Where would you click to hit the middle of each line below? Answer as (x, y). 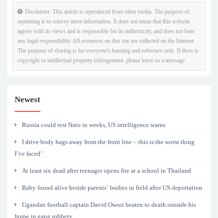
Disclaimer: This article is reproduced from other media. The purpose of (107, 12)
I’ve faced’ (28, 154)
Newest (27, 100)
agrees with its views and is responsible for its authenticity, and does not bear (106, 31)
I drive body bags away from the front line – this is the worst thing (108, 142)
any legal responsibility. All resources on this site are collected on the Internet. (106, 41)
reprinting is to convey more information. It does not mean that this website (104, 22)
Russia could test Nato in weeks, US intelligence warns (94, 125)
